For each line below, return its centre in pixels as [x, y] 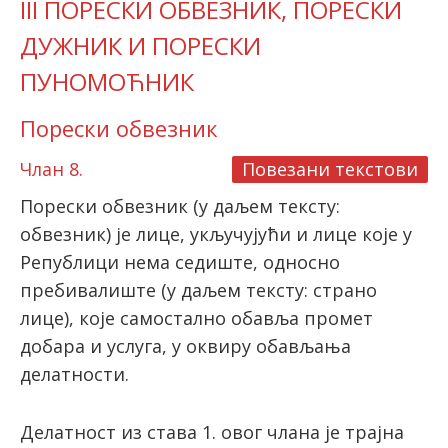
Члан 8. [51, 169]
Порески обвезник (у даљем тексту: [180, 206]
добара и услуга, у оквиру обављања [185, 346]
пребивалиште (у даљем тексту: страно [198, 290]
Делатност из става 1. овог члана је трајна [212, 432]
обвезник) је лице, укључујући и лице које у [216, 234]
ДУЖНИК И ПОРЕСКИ [140, 46]
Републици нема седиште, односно [180, 262]
